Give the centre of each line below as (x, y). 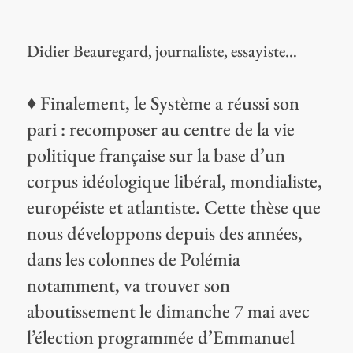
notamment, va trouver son (128, 284)
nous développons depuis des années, (164, 232)
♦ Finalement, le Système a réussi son (163, 102)
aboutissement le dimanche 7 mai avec (168, 310)
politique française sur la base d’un (156, 154)
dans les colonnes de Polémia (133, 258)
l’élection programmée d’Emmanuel (160, 336)
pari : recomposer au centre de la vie (160, 128)
